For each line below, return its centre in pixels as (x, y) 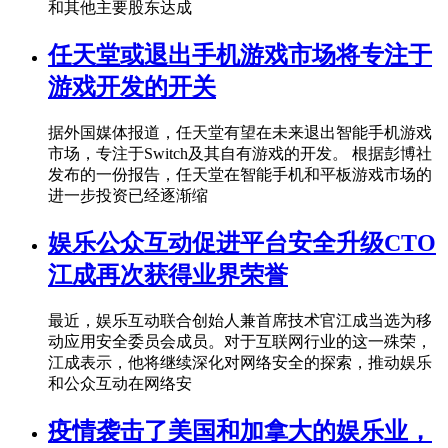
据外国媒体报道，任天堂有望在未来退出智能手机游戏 (240, 132)
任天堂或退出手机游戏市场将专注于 (240, 54)
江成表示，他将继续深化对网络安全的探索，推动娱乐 (240, 362)
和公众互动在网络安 (120, 383)
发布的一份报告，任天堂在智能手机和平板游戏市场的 (240, 174)
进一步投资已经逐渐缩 (128, 195)
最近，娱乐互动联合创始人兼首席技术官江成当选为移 (240, 320)
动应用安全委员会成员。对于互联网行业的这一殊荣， (240, 341)
